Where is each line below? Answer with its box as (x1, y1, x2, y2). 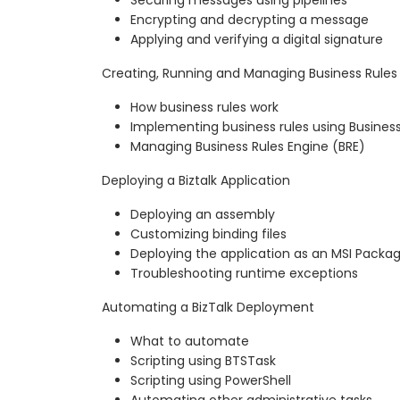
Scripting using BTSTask (130, 351, 276, 370)
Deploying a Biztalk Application (102, 171, 290, 189)
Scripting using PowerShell (130, 371, 291, 389)
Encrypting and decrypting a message (130, 10, 369, 29)
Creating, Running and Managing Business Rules (102, 63, 397, 82)
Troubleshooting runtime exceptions (130, 263, 358, 282)
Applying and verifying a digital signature (130, 29, 383, 48)
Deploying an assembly (130, 204, 275, 223)
